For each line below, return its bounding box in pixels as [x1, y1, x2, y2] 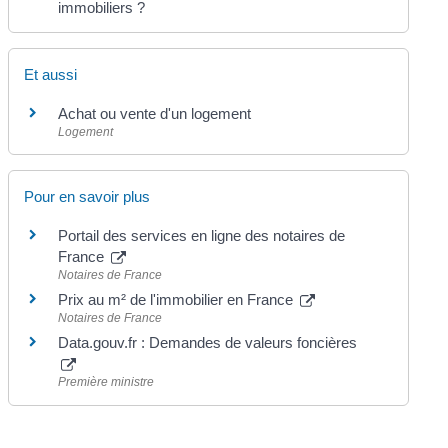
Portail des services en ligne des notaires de [58, 227, 346, 245]
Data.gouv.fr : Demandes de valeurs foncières [58, 334, 358, 352]
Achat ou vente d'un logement [58, 105, 252, 122]
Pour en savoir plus [24, 188, 151, 206]
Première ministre [58, 375, 155, 390]
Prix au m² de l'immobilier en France [58, 291, 298, 309]
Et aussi [24, 66, 78, 83]
